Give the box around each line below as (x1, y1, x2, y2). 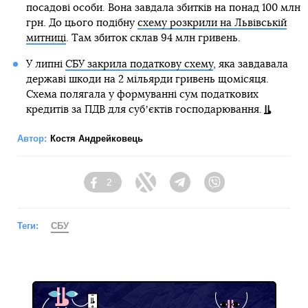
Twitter (155, 183, 185, 195)
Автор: (17, 133, 47, 144)
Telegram (190, 183, 231, 195)
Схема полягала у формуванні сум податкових (25, 89, 258, 100)
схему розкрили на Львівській (137, 18, 287, 29)
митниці (25, 33, 66, 44)
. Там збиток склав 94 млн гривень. (65, 33, 241, 44)
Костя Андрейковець (50, 133, 143, 144)
